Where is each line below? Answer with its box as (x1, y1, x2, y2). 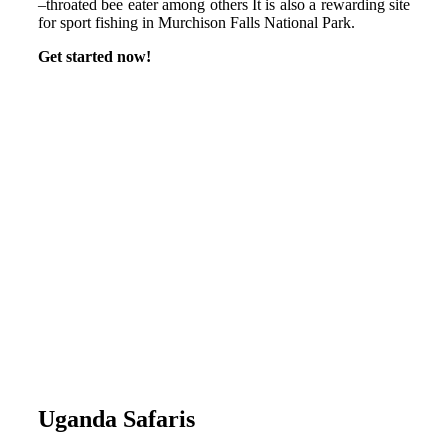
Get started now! (38, 47, 151, 65)
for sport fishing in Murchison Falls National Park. (38, 13, 355, 31)
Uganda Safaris (38, 405, 195, 432)
